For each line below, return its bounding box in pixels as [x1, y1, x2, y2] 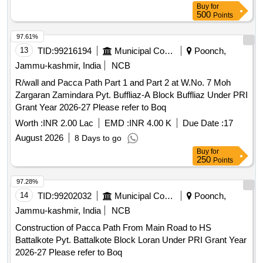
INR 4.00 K [129, 118, 171, 129]
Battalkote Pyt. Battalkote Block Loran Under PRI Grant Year [15, 235, 247, 245]
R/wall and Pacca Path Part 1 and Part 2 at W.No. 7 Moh [15, 77, 231, 88]
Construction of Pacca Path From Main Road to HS [15, 222, 211, 233]
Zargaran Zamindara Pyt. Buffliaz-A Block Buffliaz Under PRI [15, 90, 248, 100]
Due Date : [183, 118, 224, 129]
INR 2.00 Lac [43, 118, 93, 129]
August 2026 [15, 133, 63, 143]
